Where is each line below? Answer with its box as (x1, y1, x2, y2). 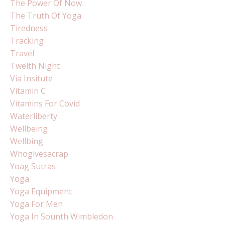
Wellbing (10, 135, 43, 147)
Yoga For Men (10, 198, 63, 209)
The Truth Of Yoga (10, 10, 81, 21)
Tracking (10, 35, 44, 46)
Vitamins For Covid (10, 97, 80, 109)
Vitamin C (10, 85, 46, 96)
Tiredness (10, 22, 48, 34)
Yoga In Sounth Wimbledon (10, 210, 113, 222)
